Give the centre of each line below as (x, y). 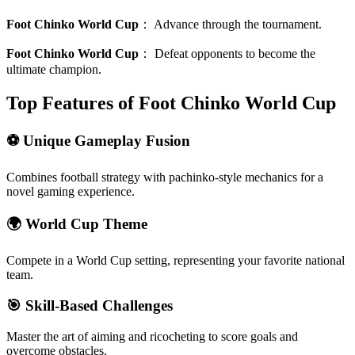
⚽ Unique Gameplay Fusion (98, 140)
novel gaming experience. (71, 191)
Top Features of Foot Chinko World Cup (171, 103)
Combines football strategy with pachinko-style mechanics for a (165, 177)
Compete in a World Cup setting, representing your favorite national (176, 261)
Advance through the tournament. (238, 25)
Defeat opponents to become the (235, 54)
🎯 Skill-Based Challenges (90, 305)
